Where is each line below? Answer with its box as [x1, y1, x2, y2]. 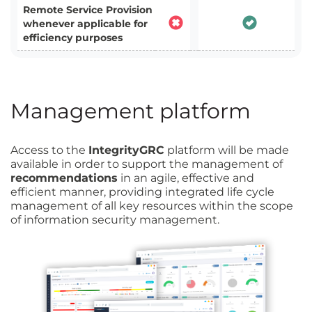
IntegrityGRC [88, 143, 164, 157]
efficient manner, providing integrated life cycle [10, 185, 274, 198]
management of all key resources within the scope [10, 199, 293, 212]
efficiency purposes [23, 31, 123, 44]
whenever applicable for [23, 17, 148, 30]
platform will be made [164, 143, 289, 157]
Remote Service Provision [23, 3, 153, 16]
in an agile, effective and [118, 171, 254, 185]
